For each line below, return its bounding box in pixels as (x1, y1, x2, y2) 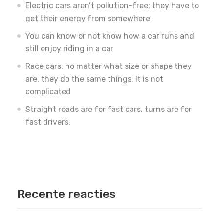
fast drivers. (25, 117, 70, 127)
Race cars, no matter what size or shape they (25, 62, 192, 71)
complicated (25, 87, 71, 97)
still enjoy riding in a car (25, 44, 113, 54)
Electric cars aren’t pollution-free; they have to (25, 1, 199, 11)
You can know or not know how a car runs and (25, 31, 194, 41)
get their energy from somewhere (25, 14, 150, 23)
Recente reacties (17, 187, 116, 201)
